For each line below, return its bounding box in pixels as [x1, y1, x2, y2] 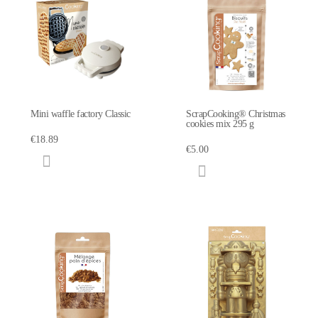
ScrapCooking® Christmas [186, 108, 285, 119]
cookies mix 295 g [186, 118, 254, 129]
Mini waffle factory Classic [31, 108, 131, 119]
